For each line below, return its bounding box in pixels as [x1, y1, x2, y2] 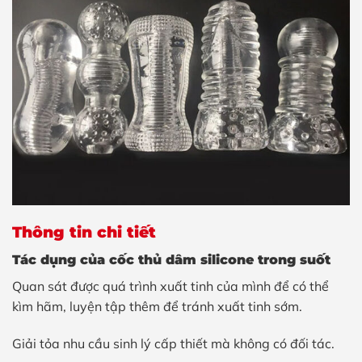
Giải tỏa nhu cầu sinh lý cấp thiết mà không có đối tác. [12, 335, 335, 351]
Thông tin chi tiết [12, 222, 156, 242]
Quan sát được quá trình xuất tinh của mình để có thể [12, 277, 329, 294]
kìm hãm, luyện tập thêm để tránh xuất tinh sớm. [12, 297, 302, 314]
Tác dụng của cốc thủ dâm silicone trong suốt [12, 251, 330, 267]
